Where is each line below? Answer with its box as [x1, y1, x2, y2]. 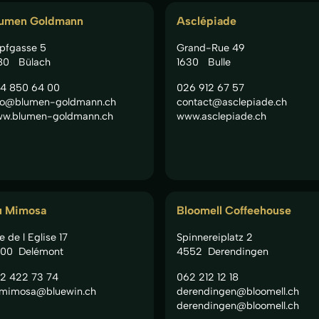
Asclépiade [177, 14, 236, 28]
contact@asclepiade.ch [177, 95, 287, 108]
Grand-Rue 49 [177, 41, 245, 54]
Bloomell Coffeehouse [177, 203, 291, 217]
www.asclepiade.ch [177, 109, 266, 122]
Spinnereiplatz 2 [177, 230, 253, 244]
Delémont [18, 244, 63, 258]
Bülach [18, 55, 51, 68]
